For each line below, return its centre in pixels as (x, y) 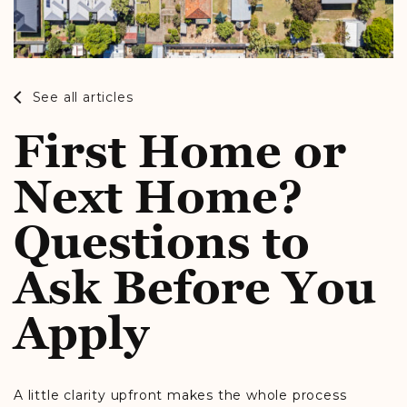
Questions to (162, 243)
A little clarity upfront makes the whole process (180, 395)
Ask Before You (195, 288)
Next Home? (158, 197)
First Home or (180, 152)
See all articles (80, 97)
